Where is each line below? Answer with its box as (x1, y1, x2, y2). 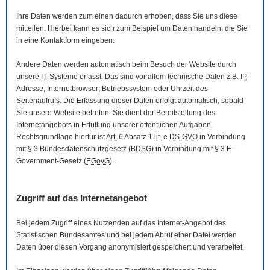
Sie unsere (16, 108, 54, 118)
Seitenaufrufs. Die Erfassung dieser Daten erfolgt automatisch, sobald (16, 96, 243, 105)
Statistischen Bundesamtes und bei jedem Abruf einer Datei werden (16, 231, 237, 240)
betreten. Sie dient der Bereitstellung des (80, 108, 215, 118)
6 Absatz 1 (117, 133, 154, 142)
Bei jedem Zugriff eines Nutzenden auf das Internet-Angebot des (16, 219, 226, 228)
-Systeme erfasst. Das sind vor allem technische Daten (47, 72, 227, 81)
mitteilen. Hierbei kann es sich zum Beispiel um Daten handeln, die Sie (16, 24, 248, 33)
